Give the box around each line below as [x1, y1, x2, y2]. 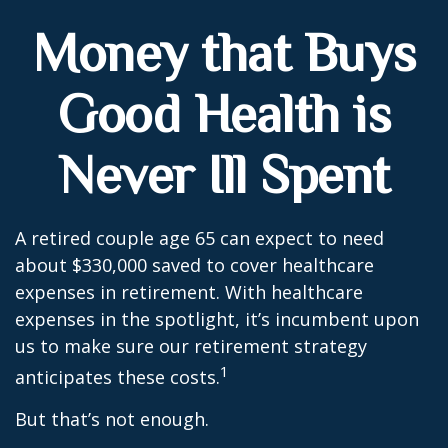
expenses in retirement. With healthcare [15, 280, 363, 304]
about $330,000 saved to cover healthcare [15, 253, 374, 277]
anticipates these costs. [15, 365, 220, 389]
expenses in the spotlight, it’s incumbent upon [15, 307, 419, 331]
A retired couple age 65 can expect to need [15, 226, 384, 250]
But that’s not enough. [15, 407, 209, 431]
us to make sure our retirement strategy [15, 334, 367, 358]
